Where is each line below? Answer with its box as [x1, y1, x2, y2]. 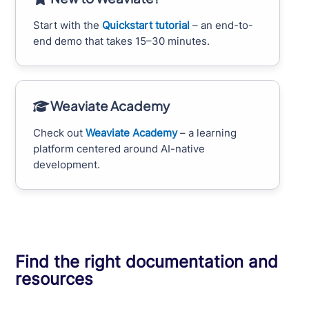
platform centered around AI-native [33, 142, 206, 156]
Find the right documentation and [15, 252, 279, 272]
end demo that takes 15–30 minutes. [33, 34, 210, 48]
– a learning [177, 126, 237, 140]
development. [33, 158, 101, 172]
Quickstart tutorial [102, 19, 190, 32]
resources [15, 269, 94, 290]
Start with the [33, 19, 100, 32]
